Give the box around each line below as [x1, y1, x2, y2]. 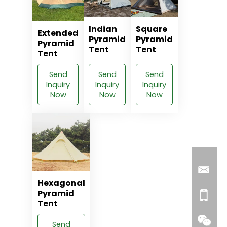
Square [136, 23, 167, 35]
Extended [37, 27, 79, 39]
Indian [89, 23, 117, 35]
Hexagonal [37, 177, 85, 189]
